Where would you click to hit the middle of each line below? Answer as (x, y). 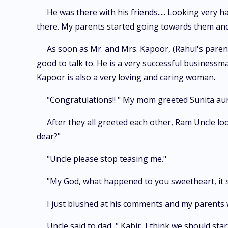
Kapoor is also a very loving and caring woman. (126, 77)
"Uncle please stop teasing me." (107, 159)
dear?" (49, 136)
